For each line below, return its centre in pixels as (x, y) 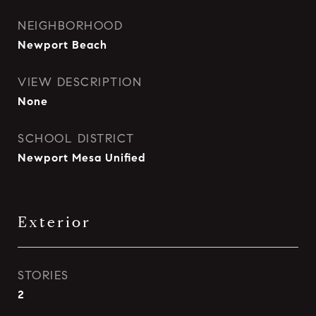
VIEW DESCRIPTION (80, 82)
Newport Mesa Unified (82, 158)
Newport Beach (62, 45)
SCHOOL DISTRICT (76, 139)
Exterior (54, 222)
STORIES (43, 275)
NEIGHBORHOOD (70, 26)
